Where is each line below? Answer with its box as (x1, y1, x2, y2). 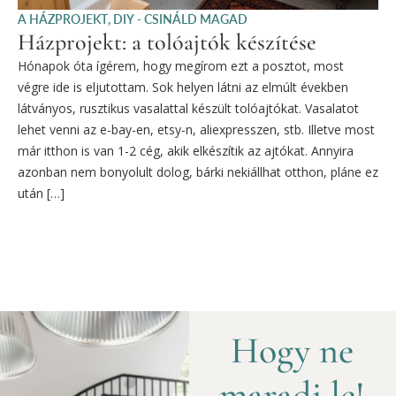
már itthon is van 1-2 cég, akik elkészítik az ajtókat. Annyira (18, 142, 354, 160)
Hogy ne (231, 327, 354, 373)
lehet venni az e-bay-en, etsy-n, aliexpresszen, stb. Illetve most (18, 121, 375, 139)
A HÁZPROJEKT (18, 11, 108, 27)
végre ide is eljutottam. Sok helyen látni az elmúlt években (18, 79, 348, 96)
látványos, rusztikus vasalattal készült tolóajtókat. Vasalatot (18, 100, 359, 118)
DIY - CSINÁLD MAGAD (113, 11, 247, 27)
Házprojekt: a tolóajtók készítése (18, 28, 316, 57)
